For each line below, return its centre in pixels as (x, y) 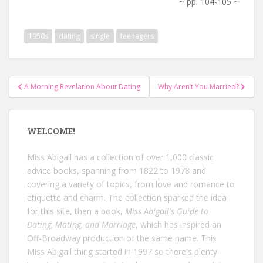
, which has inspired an (178, 225)
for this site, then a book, (76, 211)
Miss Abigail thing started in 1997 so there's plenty (122, 252)
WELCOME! (51, 131)
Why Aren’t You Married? (199, 87)
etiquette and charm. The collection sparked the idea (127, 198)
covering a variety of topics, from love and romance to (131, 184)
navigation (47, 98)
